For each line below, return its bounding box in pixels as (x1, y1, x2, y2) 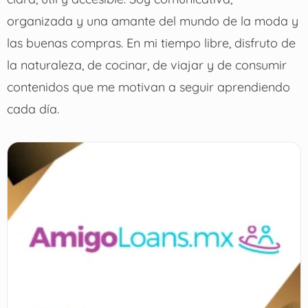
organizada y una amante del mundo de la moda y (6, 13, 298, 28)
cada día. (6, 101, 59, 116)
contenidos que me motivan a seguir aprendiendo (6, 79, 290, 94)
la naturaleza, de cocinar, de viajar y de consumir (6, 57, 287, 72)
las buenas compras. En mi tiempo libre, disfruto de (6, 35, 296, 50)
